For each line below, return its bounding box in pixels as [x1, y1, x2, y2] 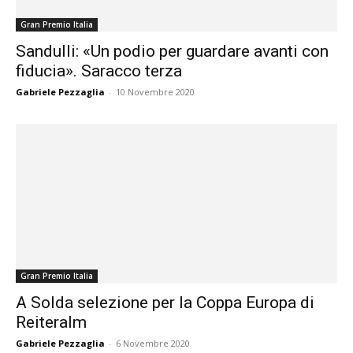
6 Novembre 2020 [116, 336, 190, 349]
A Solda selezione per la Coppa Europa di [16, 292, 314, 312]
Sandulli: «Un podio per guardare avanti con [16, 42, 329, 61]
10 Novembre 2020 [116, 86, 195, 98]
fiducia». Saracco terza [16, 61, 182, 81]
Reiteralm [16, 312, 87, 332]
